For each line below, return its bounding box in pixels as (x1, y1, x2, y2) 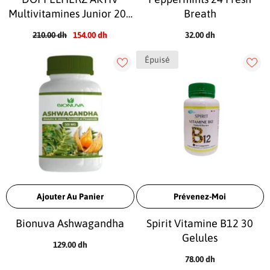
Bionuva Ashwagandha (16, 217, 125, 230)
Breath (183, 7, 216, 20)
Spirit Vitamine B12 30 (146, 217, 254, 230)
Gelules (182, 231, 218, 244)
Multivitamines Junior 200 (8, 7, 132, 20)
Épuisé (144, 54, 170, 64)
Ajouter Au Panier (36, 192, 104, 201)
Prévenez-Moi (174, 192, 227, 201)
